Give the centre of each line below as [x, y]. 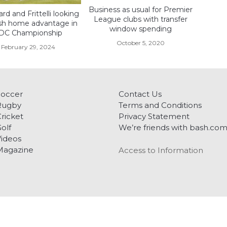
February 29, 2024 [28, 47]
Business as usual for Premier [141, 9]
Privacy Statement [154, 117]
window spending [141, 29]
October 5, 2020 [141, 43]
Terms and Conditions [160, 105]
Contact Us [140, 94]
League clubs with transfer [141, 19]
